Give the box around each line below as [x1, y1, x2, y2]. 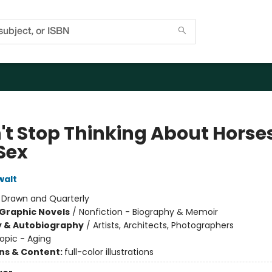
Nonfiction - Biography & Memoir [78, 206, 218, 218]
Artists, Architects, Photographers [92, 219, 234, 231]
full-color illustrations [64, 246, 154, 258]
